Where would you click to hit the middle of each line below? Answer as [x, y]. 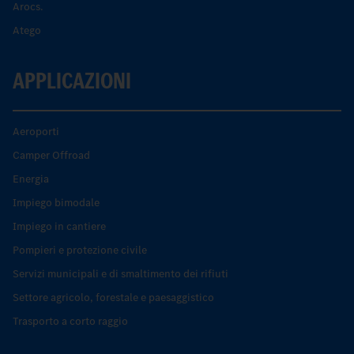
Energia [31, 179]
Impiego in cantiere [59, 226]
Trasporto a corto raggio [70, 321]
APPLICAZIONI [72, 80]
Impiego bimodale [56, 202]
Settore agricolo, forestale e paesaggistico [113, 297]
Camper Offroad [51, 155]
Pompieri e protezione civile [80, 250]
